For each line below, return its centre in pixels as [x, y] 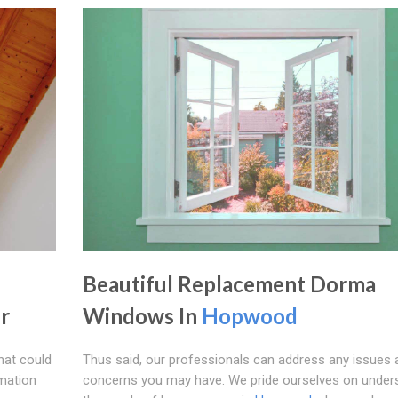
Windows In [142, 315]
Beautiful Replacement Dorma [229, 283]
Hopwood [249, 315]
